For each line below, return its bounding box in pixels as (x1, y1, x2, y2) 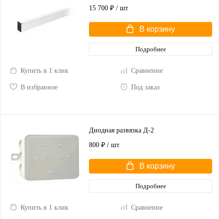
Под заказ (131, 83, 160, 91)
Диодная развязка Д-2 (89, 126, 154, 134)
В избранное (21, 83, 58, 91)
